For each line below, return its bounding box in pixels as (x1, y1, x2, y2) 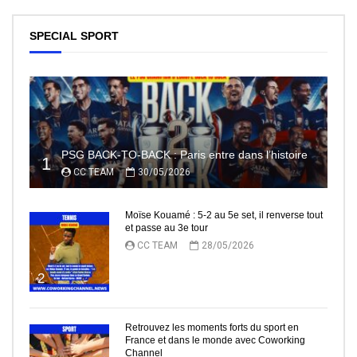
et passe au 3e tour (125, 222, 208, 234)
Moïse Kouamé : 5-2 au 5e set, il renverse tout (125, 210, 323, 222)
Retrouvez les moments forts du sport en (125, 322, 299, 334)
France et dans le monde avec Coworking (125, 335, 305, 347)
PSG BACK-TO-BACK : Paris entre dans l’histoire (61, 148, 308, 162)
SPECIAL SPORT (29, 29, 119, 43)
